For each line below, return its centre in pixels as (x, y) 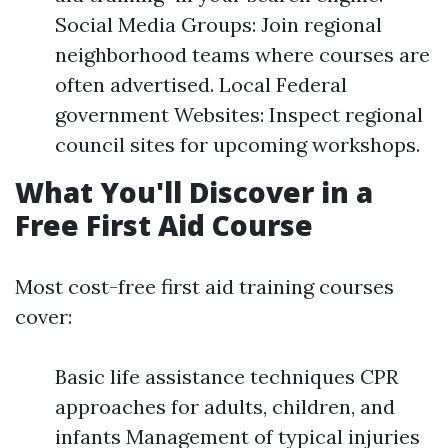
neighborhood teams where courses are (242, 54)
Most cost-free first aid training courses (204, 286)
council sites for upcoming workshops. (237, 144)
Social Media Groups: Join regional (218, 24)
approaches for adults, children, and (225, 406)
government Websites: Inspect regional (239, 114)
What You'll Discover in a (194, 192)
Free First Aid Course (164, 225)
